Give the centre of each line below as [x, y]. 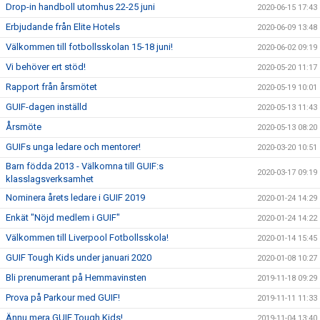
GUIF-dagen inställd [46, 106]
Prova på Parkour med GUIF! [63, 297]
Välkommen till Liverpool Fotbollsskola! [87, 237]
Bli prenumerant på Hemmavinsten [76, 277]
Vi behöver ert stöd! [46, 66]
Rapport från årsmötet [51, 86]
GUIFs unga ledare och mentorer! [73, 146]
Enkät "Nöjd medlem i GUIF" [63, 217]
